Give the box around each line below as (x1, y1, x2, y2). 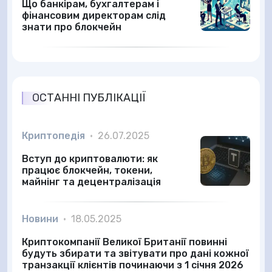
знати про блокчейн (22, 21, 121, 33)
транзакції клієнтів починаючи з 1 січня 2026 (22, 259, 243, 271)
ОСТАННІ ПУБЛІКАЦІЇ (32, 91, 146, 104)
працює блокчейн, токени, (22, 165, 152, 176)
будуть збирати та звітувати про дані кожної (22, 248, 249, 259)
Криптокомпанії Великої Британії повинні (22, 236, 227, 248)
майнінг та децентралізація (22, 176, 161, 188)
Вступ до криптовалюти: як (22, 153, 158, 165)
